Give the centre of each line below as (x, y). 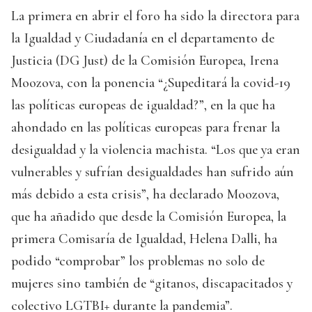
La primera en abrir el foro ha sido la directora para (155, 16)
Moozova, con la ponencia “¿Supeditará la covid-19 (151, 83)
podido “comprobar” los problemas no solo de (138, 262)
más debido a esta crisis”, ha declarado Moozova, (145, 195)
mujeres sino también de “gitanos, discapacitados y (152, 284)
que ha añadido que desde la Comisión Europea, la (149, 217)
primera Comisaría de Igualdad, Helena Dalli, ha (144, 239)
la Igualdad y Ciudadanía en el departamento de (143, 39)
